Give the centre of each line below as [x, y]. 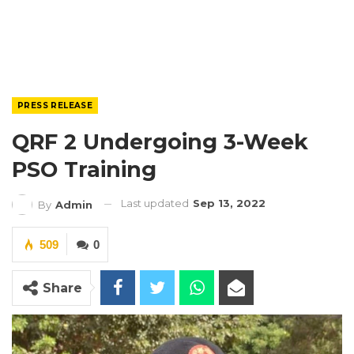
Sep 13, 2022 [229, 203]
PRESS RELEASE [55, 105]
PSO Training [84, 169]
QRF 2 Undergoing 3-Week [160, 142]
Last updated [156, 203]
